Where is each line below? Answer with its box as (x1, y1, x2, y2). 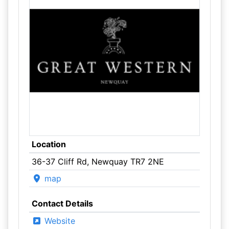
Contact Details (31, 198, 93, 209)
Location (31, 139, 66, 149)
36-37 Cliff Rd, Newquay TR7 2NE (31, 156, 164, 167)
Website (41, 216, 75, 226)
